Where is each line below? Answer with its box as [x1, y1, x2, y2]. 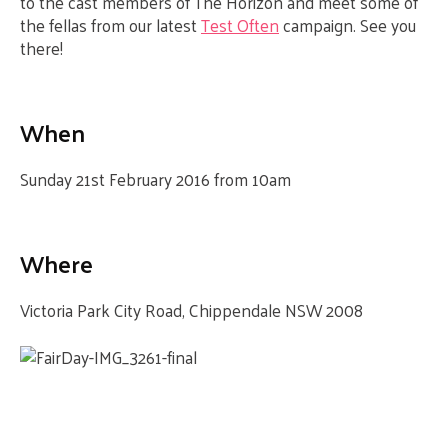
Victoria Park [20, 295, 110, 325]
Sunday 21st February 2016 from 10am [20, 164, 291, 194]
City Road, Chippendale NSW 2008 [110, 295, 363, 325]
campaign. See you [279, 10, 416, 40]
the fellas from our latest [20, 10, 201, 40]
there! [20, 33, 63, 63]
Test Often [201, 10, 279, 40]
